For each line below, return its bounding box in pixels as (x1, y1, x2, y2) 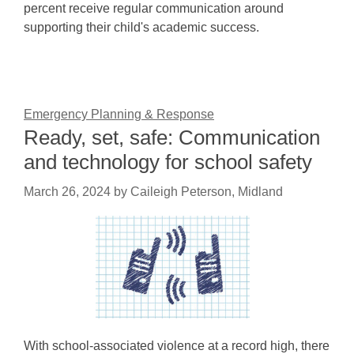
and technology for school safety (24, 150, 312, 174)
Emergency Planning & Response (24, 107, 214, 121)
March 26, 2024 (24, 185, 111, 198)
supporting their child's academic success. (24, 21, 259, 34)
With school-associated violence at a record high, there (24, 339, 330, 352)
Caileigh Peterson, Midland (130, 185, 283, 198)
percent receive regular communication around (24, 2, 284, 15)
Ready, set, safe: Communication (24, 126, 320, 149)
